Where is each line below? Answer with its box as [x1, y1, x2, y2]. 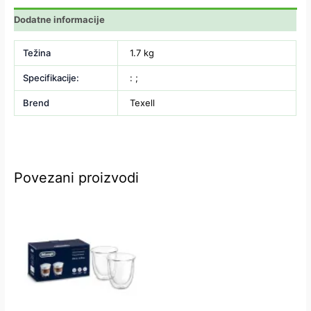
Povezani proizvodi [14, 169, 140, 187]
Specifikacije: [22, 72, 79, 84]
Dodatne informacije [14, 13, 106, 25]
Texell [130, 97, 155, 109]
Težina [22, 47, 51, 59]
